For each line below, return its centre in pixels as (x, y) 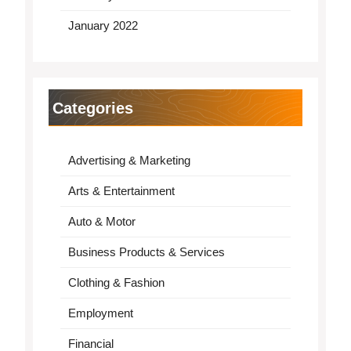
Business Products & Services (146, 251)
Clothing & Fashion (116, 282)
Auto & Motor (101, 221)
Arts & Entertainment (121, 190)
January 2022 (103, 25)
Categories (93, 108)
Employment (100, 313)
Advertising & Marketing (129, 160)
